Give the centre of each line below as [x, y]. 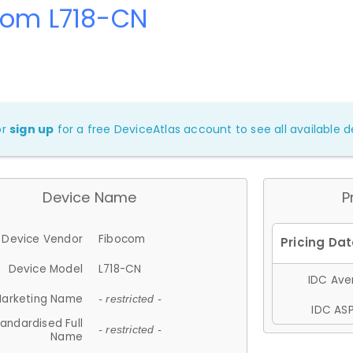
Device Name [90, 197]
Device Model [45, 269]
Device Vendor [42, 239]
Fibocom [122, 239]
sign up [32, 129]
